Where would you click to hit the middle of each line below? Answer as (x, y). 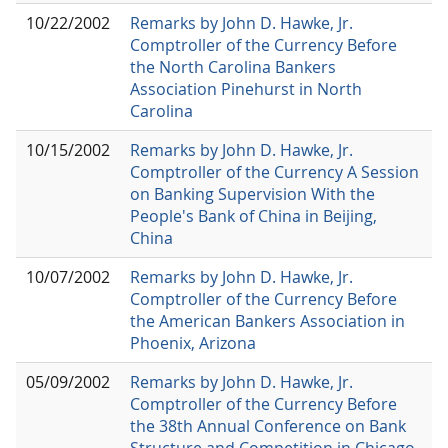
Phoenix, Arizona (193, 342)
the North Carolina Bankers (233, 66)
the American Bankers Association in (267, 320)
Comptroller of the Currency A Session (274, 171)
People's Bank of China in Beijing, (253, 215)
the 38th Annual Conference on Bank (268, 425)
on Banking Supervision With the (252, 193)
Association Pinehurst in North (246, 88)
